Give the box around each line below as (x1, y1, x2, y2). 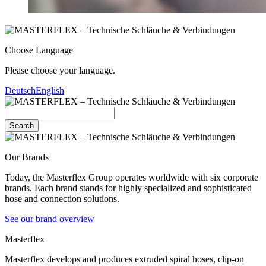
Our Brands (5, 152, 49, 163)
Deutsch (5, 85, 36, 96)
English (36, 85, 64, 96)
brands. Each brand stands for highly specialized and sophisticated (5, 183, 252, 194)
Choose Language (5, 45, 73, 56)
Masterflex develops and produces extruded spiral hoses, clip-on (5, 254, 244, 265)
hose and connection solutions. (5, 194, 119, 204)
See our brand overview (5, 214, 94, 224)
